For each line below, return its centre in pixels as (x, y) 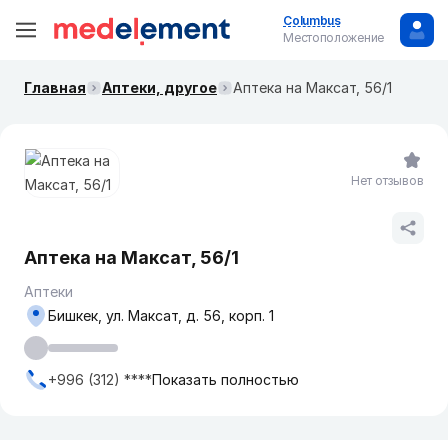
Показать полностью (225, 379)
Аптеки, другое (159, 87)
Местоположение (333, 37)
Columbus (312, 20)
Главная (55, 87)
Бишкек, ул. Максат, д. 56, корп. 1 (161, 315)
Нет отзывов (387, 180)
